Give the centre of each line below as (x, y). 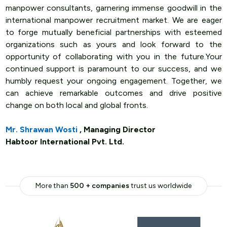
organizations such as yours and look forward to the (113, 44)
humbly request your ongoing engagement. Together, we (113, 81)
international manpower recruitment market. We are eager (113, 20)
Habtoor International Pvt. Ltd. (65, 141)
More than (53, 185)
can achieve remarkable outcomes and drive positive (113, 93)
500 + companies (100, 185)
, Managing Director (117, 129)
